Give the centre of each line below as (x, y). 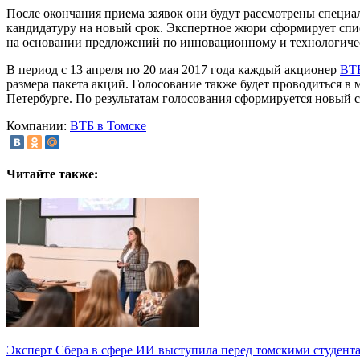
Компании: (37, 126)
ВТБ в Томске (108, 126)
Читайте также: (52, 174)
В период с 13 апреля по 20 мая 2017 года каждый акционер (173, 70)
